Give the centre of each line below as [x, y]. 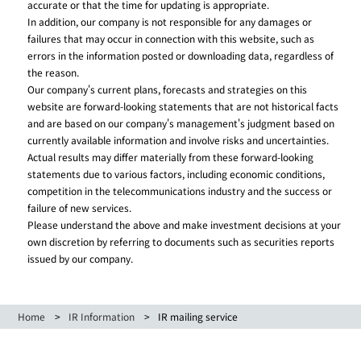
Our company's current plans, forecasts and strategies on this [168, 89]
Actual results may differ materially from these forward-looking [171, 157]
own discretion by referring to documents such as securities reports [181, 241]
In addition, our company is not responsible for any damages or [170, 21]
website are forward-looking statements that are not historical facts [183, 106]
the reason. [54, 72]
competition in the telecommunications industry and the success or [180, 191]
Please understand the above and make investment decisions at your [185, 224]
